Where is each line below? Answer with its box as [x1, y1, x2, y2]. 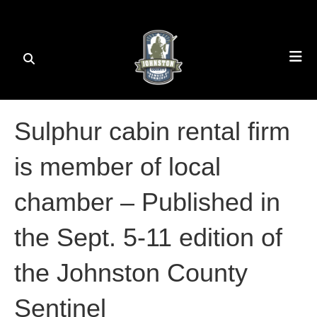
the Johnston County [14, 258, 248, 288]
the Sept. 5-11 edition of [14, 223, 282, 253]
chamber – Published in [14, 188, 280, 217]
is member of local [14, 152, 221, 182]
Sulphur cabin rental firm [14, 117, 290, 146]
